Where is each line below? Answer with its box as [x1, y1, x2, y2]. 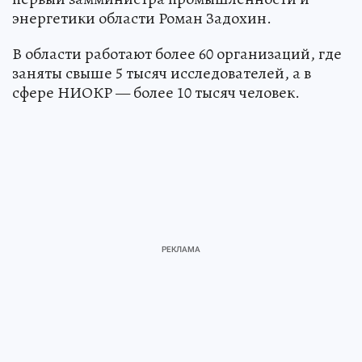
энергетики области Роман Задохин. [12, 7, 271, 29]
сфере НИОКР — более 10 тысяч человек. [12, 82, 300, 103]
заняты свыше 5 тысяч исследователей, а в [12, 62, 311, 84]
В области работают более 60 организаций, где [12, 43, 342, 65]
